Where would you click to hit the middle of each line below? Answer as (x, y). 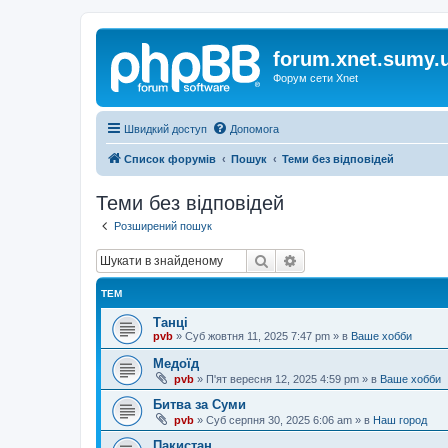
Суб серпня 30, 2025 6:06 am (279, 420)
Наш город (400, 420)
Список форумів (170, 158)
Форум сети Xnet (315, 78)
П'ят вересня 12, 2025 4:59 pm (282, 379)
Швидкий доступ (165, 128)
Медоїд (176, 363)
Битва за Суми (199, 404)
